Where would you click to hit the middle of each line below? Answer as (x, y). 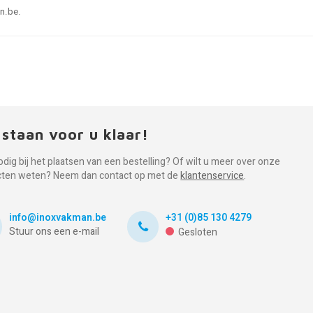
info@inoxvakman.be (58, 218)
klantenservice (212, 176)
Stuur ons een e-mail (54, 232)
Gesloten (198, 232)
